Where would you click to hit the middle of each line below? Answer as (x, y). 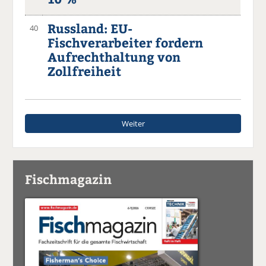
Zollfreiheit (85, 71)
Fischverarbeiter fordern (126, 42)
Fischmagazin (69, 179)
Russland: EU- (90, 28)
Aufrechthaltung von (114, 56)
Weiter (133, 123)
